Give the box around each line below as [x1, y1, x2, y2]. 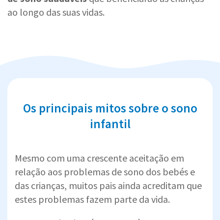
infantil [89, 115, 131, 132]
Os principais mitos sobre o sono [23, 100, 197, 116]
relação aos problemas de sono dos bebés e [15, 165, 195, 178]
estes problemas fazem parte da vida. [15, 192, 170, 205]
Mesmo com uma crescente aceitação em [15, 151, 184, 164]
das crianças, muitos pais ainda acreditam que [15, 179, 202, 192]
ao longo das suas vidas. [7, 5, 105, 18]
